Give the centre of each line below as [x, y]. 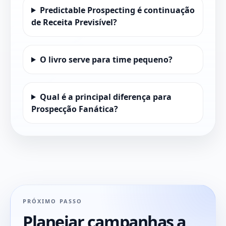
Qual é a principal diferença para [105, 97]
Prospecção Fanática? [75, 109]
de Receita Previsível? [74, 22]
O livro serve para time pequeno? [106, 59]
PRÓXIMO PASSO [52, 201]
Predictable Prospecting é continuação [117, 10]
